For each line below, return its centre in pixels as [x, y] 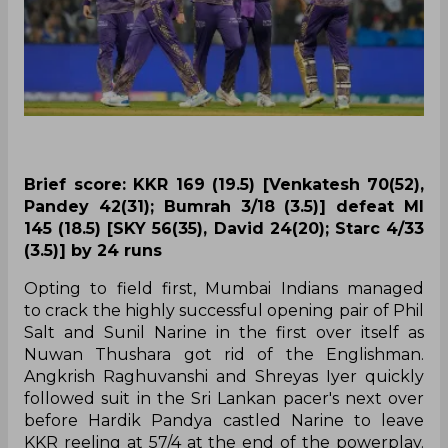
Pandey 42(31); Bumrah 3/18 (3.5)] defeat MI [224, 207]
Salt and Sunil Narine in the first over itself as [224, 333]
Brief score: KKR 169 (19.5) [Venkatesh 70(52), [224, 185]
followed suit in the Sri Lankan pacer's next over [224, 399]
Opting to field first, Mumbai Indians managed [224, 289]
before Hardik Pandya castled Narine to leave [224, 421]
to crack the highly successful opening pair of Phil [224, 311]
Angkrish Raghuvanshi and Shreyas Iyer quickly [224, 377]
